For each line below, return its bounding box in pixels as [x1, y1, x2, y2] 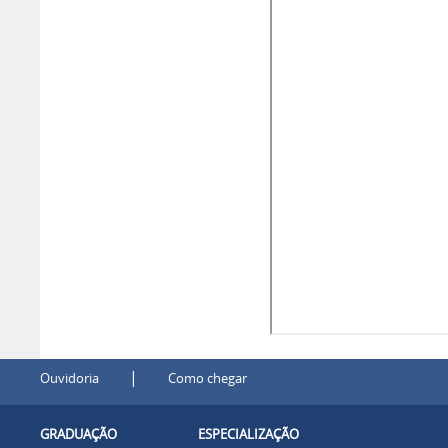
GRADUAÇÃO [40, 427, 117, 442]
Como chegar [168, 371, 247, 386]
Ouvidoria [40, 371, 99, 386]
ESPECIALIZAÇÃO [198, 427, 299, 442]
